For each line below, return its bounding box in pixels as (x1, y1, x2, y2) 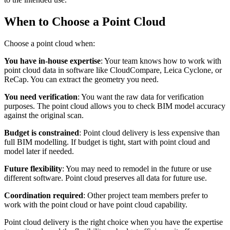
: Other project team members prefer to (83, 190, 208, 200)
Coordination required (4, 190, 83, 200)
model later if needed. (4, 146, 74, 156)
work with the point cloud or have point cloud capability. (4, 200, 187, 209)
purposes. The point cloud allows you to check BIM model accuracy (4, 101, 225, 110)
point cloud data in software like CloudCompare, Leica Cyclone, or (4, 65, 222, 74)
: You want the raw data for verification (78, 92, 204, 101)
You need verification (4, 92, 78, 101)
